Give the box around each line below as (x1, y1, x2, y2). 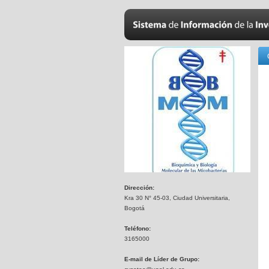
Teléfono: (124, 225, 151, 232)
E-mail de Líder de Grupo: (124, 256, 199, 262)
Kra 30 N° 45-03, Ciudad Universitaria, (124, 195, 230, 201)
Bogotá (124, 205, 145, 211)
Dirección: (124, 184, 154, 191)
